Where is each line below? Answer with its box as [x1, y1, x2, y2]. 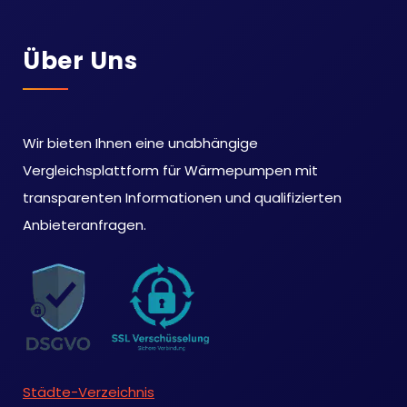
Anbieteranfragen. [23, 214, 146, 234]
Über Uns [23, 44, 137, 77]
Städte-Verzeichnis [23, 382, 154, 402]
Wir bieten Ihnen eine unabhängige [23, 133, 258, 153]
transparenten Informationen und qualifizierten [23, 187, 342, 207]
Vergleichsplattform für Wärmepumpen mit [23, 160, 318, 180]
